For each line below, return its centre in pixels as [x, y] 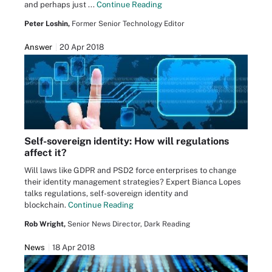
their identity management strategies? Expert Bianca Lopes [133, 182]
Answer [38, 47]
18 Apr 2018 [73, 247]
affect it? [46, 152]
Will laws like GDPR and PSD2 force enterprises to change [130, 170]
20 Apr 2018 [82, 47]
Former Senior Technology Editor [128, 23]
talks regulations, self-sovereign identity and [106, 193]
